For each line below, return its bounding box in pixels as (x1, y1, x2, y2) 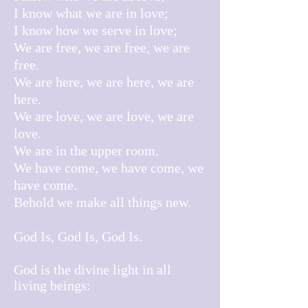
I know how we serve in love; (14, 23, 177, 38)
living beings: (14, 278, 91, 293)
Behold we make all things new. (14, 195, 191, 210)
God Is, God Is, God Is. (14, 229, 142, 244)
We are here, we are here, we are (14, 74, 194, 89)
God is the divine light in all (14, 262, 171, 277)
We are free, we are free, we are (14, 40, 190, 55)
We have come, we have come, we (14, 160, 203, 175)
